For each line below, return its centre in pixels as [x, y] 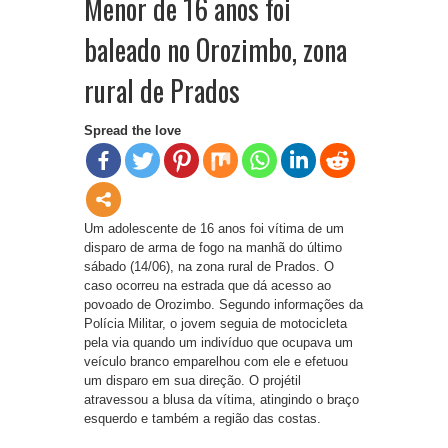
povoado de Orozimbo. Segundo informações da [223, 305]
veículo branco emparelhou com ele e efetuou [216, 362]
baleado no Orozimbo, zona [215, 50]
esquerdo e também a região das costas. [202, 419]
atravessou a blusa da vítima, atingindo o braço [221, 400]
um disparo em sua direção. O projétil [192, 381]
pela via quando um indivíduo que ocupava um [218, 343]
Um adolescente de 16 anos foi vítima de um [214, 229]
